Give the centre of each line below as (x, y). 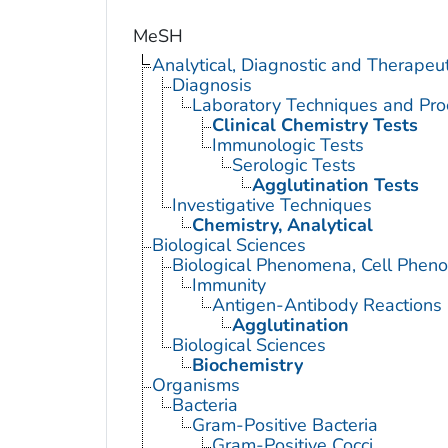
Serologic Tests (293, 164)
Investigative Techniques (271, 204)
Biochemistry (247, 364)
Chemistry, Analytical (282, 224)
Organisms (195, 384)
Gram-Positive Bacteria (284, 424)
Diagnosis (211, 84)
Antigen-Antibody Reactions (326, 304)
